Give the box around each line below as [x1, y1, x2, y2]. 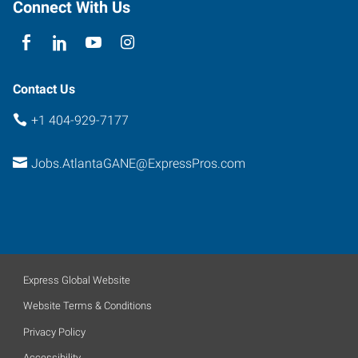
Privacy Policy [23, 325, 86, 338]
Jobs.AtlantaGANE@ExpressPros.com [30, 156, 245, 171]
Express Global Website [23, 273, 130, 286]
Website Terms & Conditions [23, 300, 152, 312]
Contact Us [13, 81, 75, 97]
